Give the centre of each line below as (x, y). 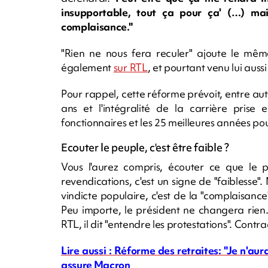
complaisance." (97, 26)
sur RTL (130, 67)
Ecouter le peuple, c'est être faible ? (145, 147)
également (87, 67)
